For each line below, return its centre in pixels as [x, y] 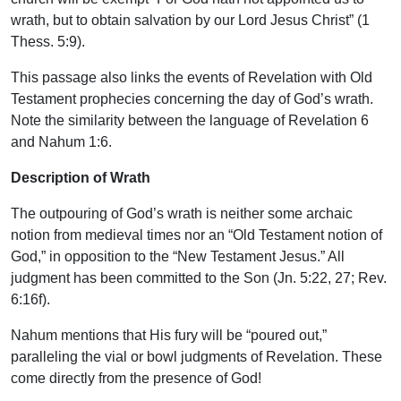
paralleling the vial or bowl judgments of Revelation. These [196, 356]
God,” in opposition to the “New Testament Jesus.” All [178, 256]
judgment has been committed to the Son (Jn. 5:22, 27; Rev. [199, 277]
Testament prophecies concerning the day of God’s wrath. [192, 98]
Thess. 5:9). [48, 41]
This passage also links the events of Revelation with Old [192, 77]
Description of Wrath [81, 177]
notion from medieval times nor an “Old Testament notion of [196, 235]
